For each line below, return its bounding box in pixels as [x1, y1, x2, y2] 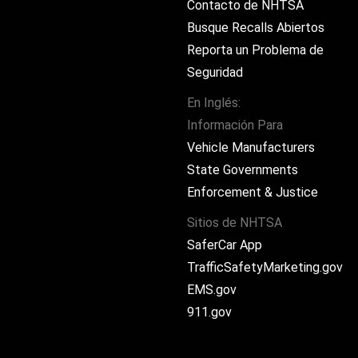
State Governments [187, 162, 298, 177]
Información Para [187, 117, 283, 133]
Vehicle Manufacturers [187, 140, 315, 155]
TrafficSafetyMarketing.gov [187, 260, 343, 275]
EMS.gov [187, 282, 237, 297]
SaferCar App [187, 237, 262, 253]
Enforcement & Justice [187, 185, 318, 200]
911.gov [187, 304, 232, 320]
